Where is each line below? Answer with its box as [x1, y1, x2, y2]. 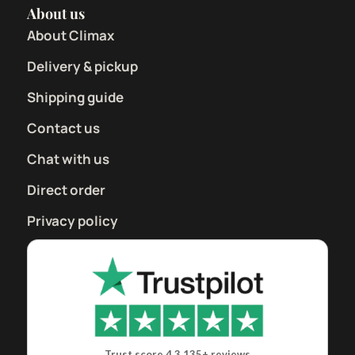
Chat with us [27, 150, 109, 169]
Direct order [27, 181, 105, 200]
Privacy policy [27, 212, 118, 231]
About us [27, 4, 85, 24]
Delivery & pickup [27, 57, 138, 76]
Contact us [27, 119, 100, 138]
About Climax [27, 26, 114, 45]
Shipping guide [27, 88, 124, 107]
